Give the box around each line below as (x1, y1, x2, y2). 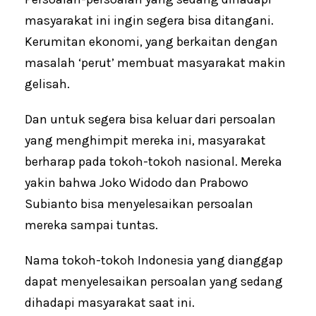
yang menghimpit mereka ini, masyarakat (25, 133, 266, 149)
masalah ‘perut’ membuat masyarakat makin (25, 55, 286, 71)
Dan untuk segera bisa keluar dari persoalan (25, 111, 276, 128)
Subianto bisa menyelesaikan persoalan (25, 196, 253, 212)
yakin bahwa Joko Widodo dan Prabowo (25, 175, 248, 191)
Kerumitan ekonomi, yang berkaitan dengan (25, 34, 278, 50)
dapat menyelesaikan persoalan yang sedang (25, 274, 283, 290)
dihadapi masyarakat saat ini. (25, 295, 195, 311)
